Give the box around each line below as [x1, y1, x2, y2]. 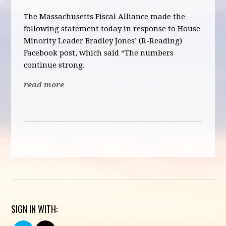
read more [24, 80, 65, 89]
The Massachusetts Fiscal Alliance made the [24, 12, 186, 21]
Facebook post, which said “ [24, 48, 125, 58]
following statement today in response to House [24, 24, 201, 33]
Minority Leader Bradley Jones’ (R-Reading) [24, 36, 183, 45]
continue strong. [24, 61, 87, 70]
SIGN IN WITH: [11, 202, 58, 215]
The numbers [125, 48, 174, 58]
